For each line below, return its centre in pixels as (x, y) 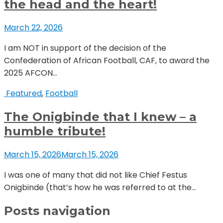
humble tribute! (55, 131)
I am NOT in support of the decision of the (85, 48)
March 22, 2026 (33, 27)
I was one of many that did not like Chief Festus (96, 175)
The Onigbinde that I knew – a (100, 116)
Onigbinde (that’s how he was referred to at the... (100, 187)
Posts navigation (57, 211)
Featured (24, 93)
